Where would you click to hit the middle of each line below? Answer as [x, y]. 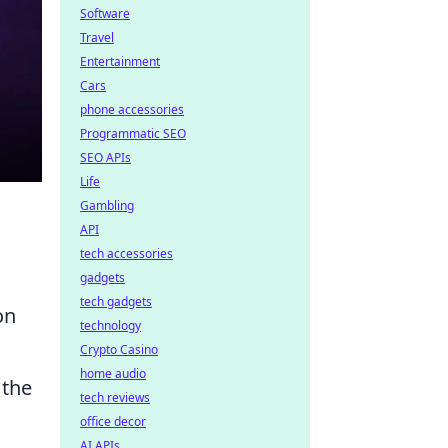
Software [105, 13]
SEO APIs [105, 157]
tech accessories [126, 253]
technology [110, 325]
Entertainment [120, 61]
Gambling [107, 205]
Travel [97, 37]
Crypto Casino [119, 349]
